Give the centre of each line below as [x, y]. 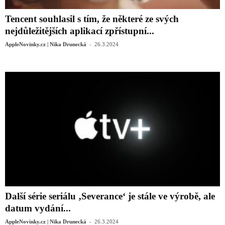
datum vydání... [38, 208]
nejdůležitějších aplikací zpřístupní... [80, 31]
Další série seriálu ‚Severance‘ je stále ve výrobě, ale [110, 196]
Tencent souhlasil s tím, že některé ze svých [92, 19]
